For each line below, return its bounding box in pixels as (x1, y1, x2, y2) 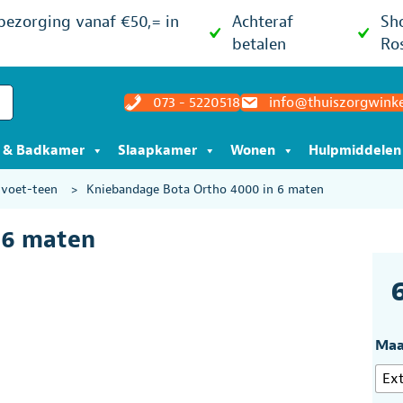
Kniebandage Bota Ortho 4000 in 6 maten (86, 182, 324, 197)
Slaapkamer (118, 142, 197, 159)
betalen (232, 34, 287, 54)
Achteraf (232, 12, 294, 31)
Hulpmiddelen (309, 142, 401, 159)
